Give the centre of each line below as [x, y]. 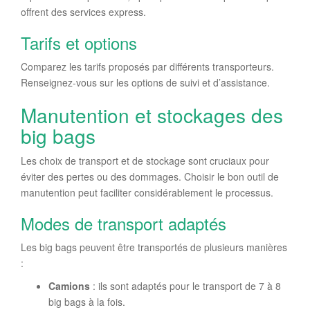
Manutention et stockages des [152, 115]
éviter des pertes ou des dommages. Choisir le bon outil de [150, 176]
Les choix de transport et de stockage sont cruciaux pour [145, 160]
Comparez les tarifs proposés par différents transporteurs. [147, 66]
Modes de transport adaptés [124, 223]
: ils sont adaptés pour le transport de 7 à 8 [185, 285]
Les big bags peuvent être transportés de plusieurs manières [154, 247]
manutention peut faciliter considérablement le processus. [147, 192]
